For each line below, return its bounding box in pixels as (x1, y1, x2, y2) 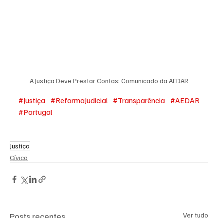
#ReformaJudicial (51, 95, 108, 105)
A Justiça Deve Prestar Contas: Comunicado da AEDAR (30, 76, 188, 85)
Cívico (10, 153, 28, 162)
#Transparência (113, 95, 165, 105)
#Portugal (18, 107, 52, 117)
